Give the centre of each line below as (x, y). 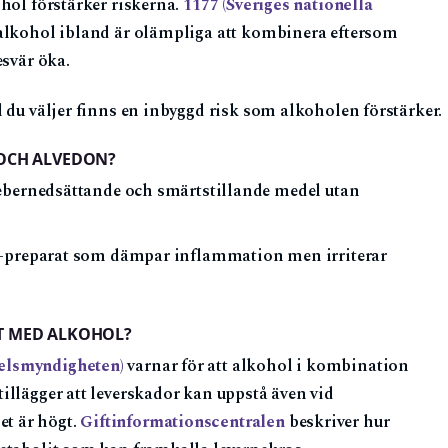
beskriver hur (337, 423)
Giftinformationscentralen (182, 423)
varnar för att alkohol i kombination (266, 367)
